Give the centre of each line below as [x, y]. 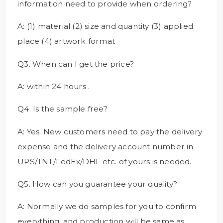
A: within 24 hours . [54, 86]
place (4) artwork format [66, 41]
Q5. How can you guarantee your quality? [98, 184]
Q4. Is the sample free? [62, 109]
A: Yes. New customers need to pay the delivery [110, 131]
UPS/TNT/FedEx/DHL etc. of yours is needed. [105, 161]
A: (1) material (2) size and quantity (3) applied [106, 26]
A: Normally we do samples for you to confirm [107, 207]
